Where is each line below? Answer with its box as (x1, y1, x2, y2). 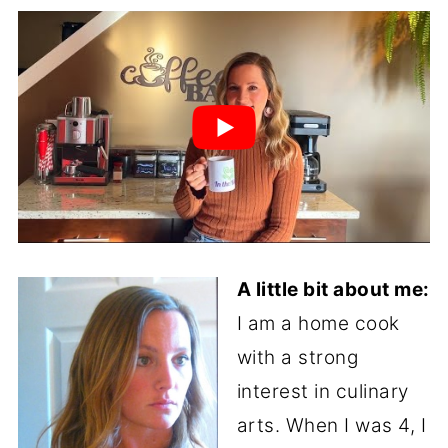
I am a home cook (236, 311, 400, 335)
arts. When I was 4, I (236, 413, 427, 437)
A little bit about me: (236, 277, 430, 301)
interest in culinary (236, 379, 409, 403)
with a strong (236, 345, 359, 369)
